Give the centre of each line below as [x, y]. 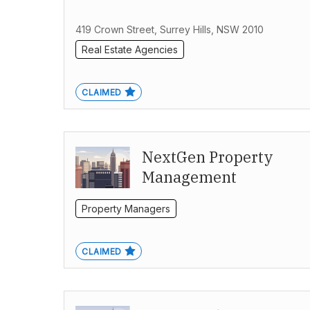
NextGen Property [208, 157]
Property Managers [126, 209]
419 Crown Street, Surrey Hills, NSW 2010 [170, 30]
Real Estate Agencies [130, 50]
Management [189, 177]
